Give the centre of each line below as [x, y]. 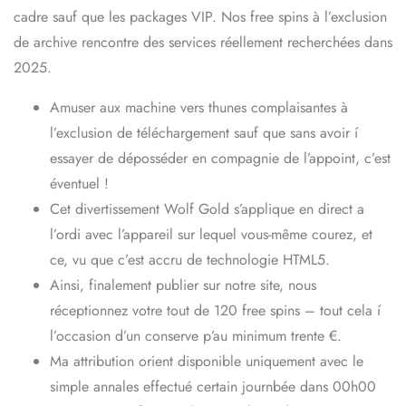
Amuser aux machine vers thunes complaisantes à [199, 107]
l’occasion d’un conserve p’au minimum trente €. [196, 335]
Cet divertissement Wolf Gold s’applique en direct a [207, 208]
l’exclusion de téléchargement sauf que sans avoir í [204, 132]
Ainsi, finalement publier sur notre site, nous [183, 285]
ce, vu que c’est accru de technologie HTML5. [190, 259]
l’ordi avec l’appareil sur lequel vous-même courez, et [211, 234]
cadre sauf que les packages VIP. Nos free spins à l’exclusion [200, 16]
